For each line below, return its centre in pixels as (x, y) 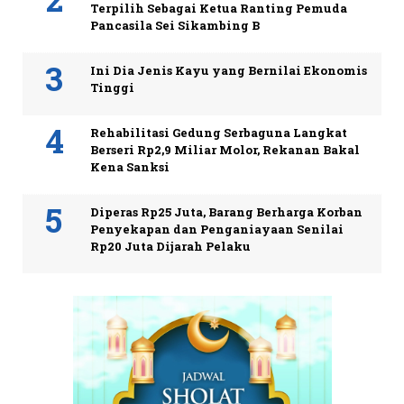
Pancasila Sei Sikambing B (175, 25)
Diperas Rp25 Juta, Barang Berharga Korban (226, 211)
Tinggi (112, 87)
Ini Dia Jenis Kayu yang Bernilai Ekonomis (229, 70)
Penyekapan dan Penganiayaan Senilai (217, 229)
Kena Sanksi (130, 166)
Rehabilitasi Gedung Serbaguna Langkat (219, 132)
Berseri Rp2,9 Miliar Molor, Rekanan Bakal (225, 149)
